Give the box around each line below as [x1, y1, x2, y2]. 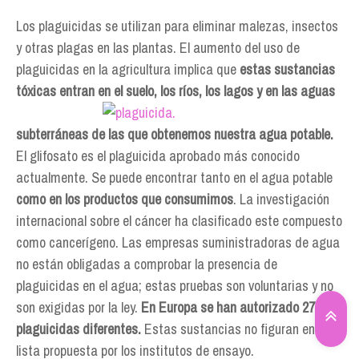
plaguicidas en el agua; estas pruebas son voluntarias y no [16, 276, 333, 296]
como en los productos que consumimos [16, 189, 233, 209]
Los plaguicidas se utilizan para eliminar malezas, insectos [16, 16, 338, 36]
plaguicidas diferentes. [16, 319, 141, 339]
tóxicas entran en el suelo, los [16, 81, 179, 101]
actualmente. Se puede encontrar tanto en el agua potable [16, 167, 333, 188]
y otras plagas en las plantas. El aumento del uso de [16, 38, 300, 58]
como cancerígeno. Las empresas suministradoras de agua [16, 232, 340, 252]
